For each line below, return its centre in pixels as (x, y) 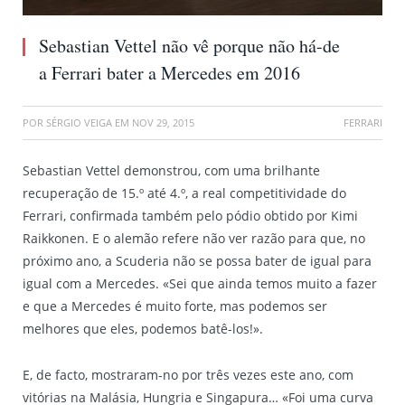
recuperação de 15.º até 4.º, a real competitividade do (184, 193)
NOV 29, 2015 (163, 122)
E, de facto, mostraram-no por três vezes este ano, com (188, 374)
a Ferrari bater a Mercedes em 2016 (170, 73)
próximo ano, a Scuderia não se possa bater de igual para (197, 261)
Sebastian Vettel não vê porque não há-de (189, 46)
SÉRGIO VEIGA (79, 122)
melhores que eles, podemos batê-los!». (143, 329)
